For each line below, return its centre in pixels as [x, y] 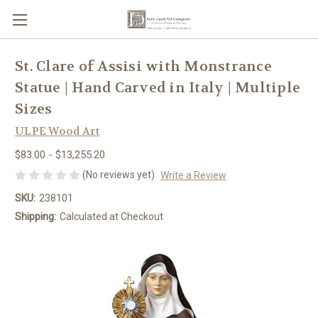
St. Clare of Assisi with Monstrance [143, 67]
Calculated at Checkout [111, 216]
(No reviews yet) [119, 174]
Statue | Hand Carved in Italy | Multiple [158, 88]
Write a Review [193, 175]
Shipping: [35, 216]
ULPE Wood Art [57, 131]
